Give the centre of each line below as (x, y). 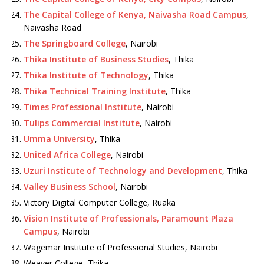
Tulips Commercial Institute (82, 123)
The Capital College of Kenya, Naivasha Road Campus (135, 14)
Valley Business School (70, 187)
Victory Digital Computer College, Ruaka (100, 202)
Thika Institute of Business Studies (96, 59)
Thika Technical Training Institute (95, 91)
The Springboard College (75, 43)
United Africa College (67, 155)
